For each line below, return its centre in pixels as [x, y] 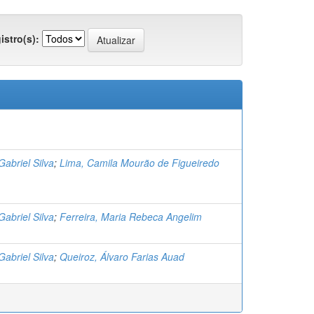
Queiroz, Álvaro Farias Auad [122, 257]
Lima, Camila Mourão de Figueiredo [139, 163]
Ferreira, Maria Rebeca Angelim [131, 217]
